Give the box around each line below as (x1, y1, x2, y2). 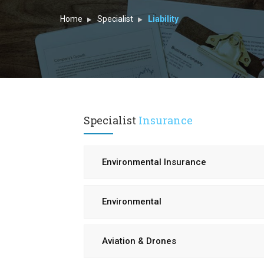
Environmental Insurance (102, 157, 206, 167)
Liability (148, 14, 179, 24)
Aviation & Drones (102, 236, 176, 246)
